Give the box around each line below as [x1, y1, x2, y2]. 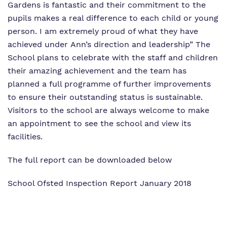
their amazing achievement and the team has [8, 66, 186, 75]
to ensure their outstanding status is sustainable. [8, 92, 203, 102]
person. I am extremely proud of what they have [8, 26, 198, 36]
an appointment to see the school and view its [8, 119, 191, 128]
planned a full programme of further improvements [8, 79, 211, 89]
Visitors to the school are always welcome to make [8, 105, 209, 115]
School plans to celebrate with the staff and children [8, 53, 218, 62]
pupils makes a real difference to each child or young [8, 13, 218, 23]
